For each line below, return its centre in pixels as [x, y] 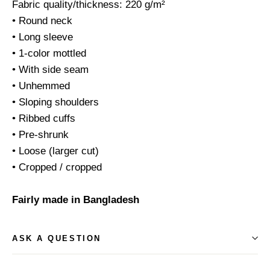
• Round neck [42, 20]
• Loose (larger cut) [55, 151]
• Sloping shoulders [55, 102]
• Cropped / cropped [57, 167]
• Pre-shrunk [40, 134]
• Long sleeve [42, 37]
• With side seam [50, 69]
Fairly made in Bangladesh [76, 199]
